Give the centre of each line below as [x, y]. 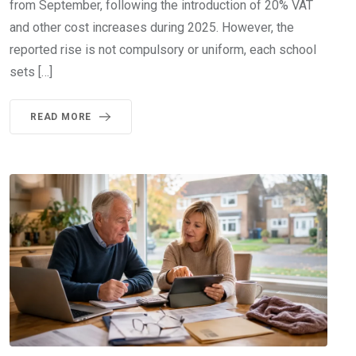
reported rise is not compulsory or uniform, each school [163, 49]
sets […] [31, 72]
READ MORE [61, 116]
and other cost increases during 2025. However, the [152, 27]
